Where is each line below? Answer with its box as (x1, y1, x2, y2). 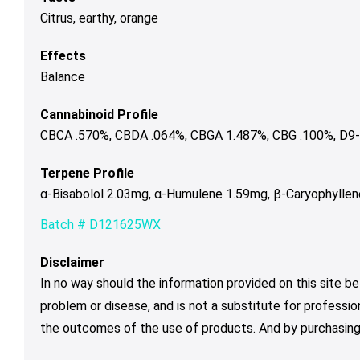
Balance (40, 68, 85, 84)
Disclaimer (40, 254, 104, 270)
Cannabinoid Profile (40, 106, 158, 122)
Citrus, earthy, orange (40, 10, 158, 26)
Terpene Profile (40, 165, 134, 181)
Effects (40, 47, 86, 63)
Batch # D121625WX (40, 216, 161, 232)
